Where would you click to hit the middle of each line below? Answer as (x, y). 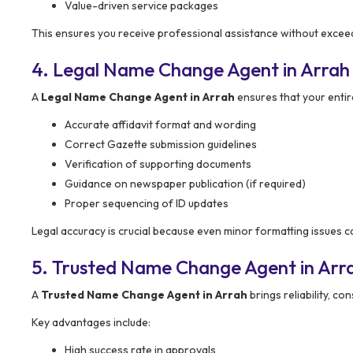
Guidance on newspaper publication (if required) (185, 183)
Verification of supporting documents (158, 163)
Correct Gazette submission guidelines (161, 144)
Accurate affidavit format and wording (160, 124)
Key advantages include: (91, 322)
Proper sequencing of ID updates (147, 203)
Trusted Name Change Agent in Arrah (144, 294)
